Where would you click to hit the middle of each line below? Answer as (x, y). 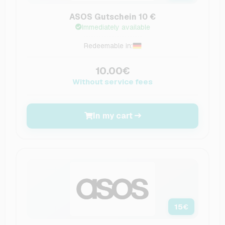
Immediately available (116, 27)
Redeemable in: (108, 45)
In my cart (113, 116)
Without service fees (113, 81)
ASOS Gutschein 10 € (113, 17)
